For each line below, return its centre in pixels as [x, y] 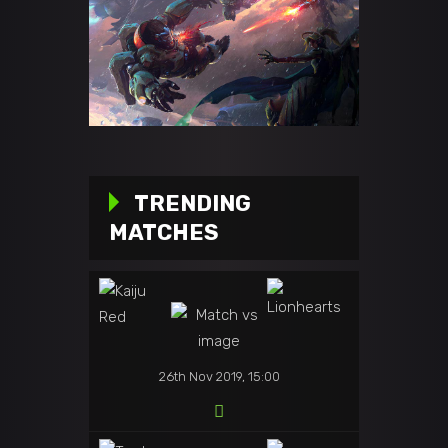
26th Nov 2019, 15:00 [219, 377]
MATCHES [164, 233]
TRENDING [192, 204]
